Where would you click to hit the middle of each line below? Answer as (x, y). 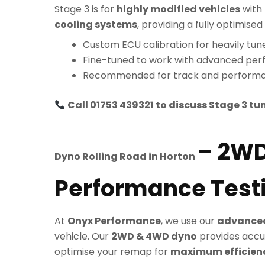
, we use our (189, 221)
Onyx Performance (114, 221)
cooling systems (96, 25)
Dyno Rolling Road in (107, 157)
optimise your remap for (112, 252)
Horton (178, 157)
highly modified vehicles (178, 9)
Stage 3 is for (85, 9)
